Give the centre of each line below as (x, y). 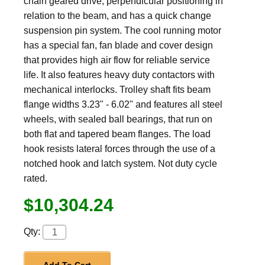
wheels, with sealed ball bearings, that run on (118, 119)
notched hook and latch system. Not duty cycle (120, 164)
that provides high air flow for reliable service (117, 60)
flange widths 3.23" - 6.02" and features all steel (123, 104)
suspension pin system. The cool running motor (122, 30)
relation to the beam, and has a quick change (117, 16)
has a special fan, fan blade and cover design (118, 45)
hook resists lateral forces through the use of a (119, 149)
